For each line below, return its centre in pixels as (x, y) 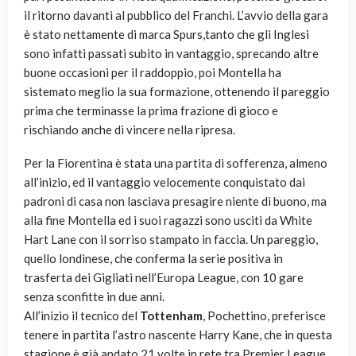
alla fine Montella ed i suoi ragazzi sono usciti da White (168, 221)
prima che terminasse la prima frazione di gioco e (151, 111)
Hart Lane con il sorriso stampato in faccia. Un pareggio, (171, 240)
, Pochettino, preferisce (264, 316)
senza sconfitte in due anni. (94, 297)
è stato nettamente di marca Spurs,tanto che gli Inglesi (166, 35)
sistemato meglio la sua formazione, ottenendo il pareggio (177, 92)
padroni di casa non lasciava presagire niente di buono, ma (175, 201)
